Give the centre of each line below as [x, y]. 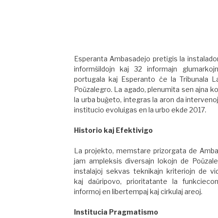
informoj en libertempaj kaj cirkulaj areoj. [138, 192]
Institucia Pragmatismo [117, 212]
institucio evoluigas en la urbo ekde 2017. [140, 110]
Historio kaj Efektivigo [114, 130]
